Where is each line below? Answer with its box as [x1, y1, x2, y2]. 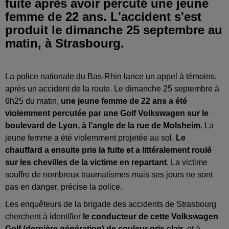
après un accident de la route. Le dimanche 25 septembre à [5, 84, 219, 93]
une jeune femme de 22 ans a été [61, 96, 187, 105]
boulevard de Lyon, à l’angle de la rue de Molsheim [5, 121, 200, 130]
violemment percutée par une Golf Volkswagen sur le [5, 108, 209, 118]
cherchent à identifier [5, 212, 83, 221]
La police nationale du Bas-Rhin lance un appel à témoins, [5, 72, 217, 81]
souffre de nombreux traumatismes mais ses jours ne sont [5, 170, 213, 179]
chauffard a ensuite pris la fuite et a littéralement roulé [5, 145, 212, 154]
